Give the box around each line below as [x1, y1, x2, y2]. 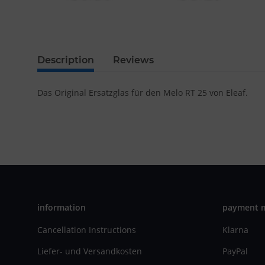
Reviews [113, 54, 154, 66]
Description [37, 54, 94, 66]
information [37, 202, 86, 214]
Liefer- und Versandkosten [37, 245, 142, 257]
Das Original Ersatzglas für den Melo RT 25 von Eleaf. [37, 87, 248, 99]
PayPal [222, 245, 248, 257]
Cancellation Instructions [37, 224, 136, 236]
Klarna [222, 224, 248, 236]
